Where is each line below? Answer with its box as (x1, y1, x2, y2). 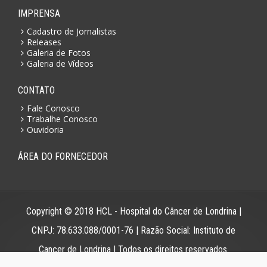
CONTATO (18, 84, 55, 96)
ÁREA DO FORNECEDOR (18, 150, 108, 162)
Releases (27, 36, 61, 48)
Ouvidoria (27, 123, 64, 135)
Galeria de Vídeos (27, 57, 94, 69)
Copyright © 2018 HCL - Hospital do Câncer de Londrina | (26, 205, 241, 217)
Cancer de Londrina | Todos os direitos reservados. (38, 243, 229, 255)
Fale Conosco (27, 102, 80, 114)
